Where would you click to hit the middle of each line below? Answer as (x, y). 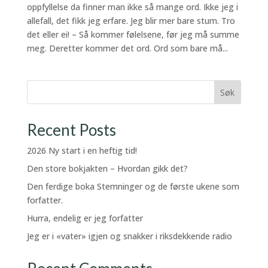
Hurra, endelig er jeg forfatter (85, 218)
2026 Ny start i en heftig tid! (82, 150)
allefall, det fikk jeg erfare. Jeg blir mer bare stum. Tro (131, 20)
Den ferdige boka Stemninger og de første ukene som (133, 186)
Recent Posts (71, 130)
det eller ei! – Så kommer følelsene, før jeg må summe (133, 34)
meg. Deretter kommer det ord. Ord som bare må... (127, 48)
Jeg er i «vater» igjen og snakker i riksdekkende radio (129, 236)
